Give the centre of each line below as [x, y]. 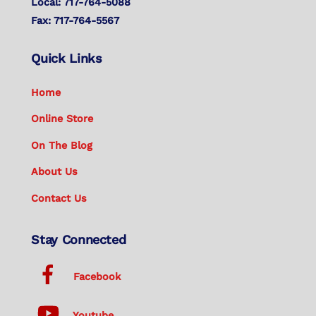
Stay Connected [79, 240]
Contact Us [59, 198]
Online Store [62, 119]
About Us [55, 172]
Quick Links [67, 58]
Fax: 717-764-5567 [75, 21]
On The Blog [62, 145]
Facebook [96, 276]
